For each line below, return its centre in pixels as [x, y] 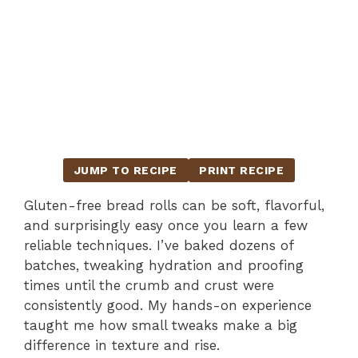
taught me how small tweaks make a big [161, 325]
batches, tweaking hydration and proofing [164, 265]
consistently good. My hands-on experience [168, 305]
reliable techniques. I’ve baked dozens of [159, 245]
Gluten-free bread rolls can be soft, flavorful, [174, 205]
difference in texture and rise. [122, 345]
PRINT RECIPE [242, 171]
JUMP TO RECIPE [125, 171]
